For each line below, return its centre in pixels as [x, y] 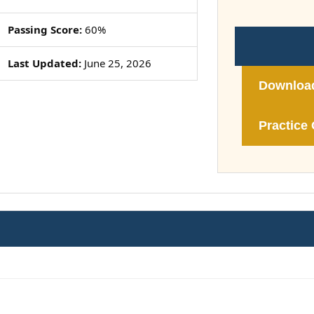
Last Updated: [44, 63]
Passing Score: [45, 29]
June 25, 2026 [116, 63]
